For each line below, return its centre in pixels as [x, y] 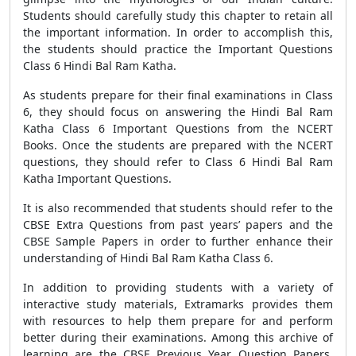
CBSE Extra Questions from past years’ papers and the [178, 224]
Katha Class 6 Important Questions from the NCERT [178, 128]
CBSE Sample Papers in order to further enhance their [178, 241]
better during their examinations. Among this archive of [178, 337]
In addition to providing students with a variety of [178, 287]
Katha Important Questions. [97, 178]
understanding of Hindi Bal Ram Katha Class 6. [148, 258]
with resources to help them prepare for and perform [178, 321]
